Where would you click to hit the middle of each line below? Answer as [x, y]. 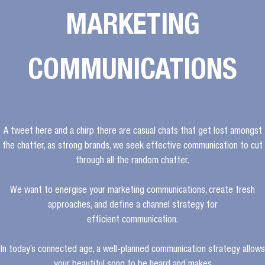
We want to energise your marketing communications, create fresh [132, 191]
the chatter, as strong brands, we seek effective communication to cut [132, 147]
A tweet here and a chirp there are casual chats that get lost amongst [132, 132]
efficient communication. [132, 221]
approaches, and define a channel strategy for [132, 206]
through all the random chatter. [132, 161]
